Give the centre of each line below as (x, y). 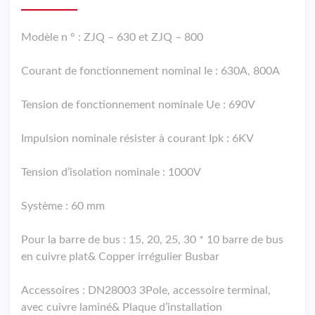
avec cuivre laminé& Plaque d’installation (122, 308)
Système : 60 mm (63, 206)
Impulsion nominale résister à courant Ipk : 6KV (137, 139)
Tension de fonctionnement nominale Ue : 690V (138, 105)
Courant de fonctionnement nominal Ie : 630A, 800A (150, 71)
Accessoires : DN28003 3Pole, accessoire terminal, (146, 291)
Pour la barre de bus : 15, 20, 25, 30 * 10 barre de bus (152, 240)
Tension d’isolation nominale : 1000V (111, 173)
